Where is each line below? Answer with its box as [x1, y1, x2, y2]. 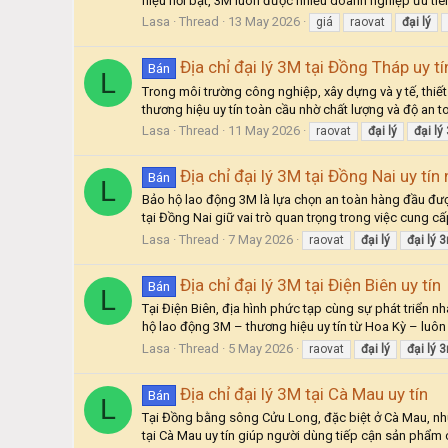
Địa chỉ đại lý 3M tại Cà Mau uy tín [179, 383, 428, 404]
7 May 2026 [228, 231, 293, 247]
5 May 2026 [228, 340, 293, 356]
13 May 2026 [228, 14, 300, 30]
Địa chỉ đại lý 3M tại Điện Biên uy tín [179, 275, 441, 295]
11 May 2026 [228, 122, 300, 138]
